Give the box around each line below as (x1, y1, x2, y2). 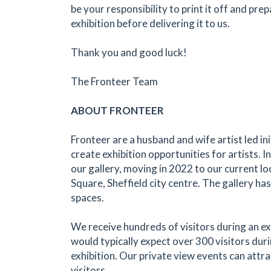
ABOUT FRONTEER (71, 103, 164, 117)
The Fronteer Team (71, 74, 158, 88)
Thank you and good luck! (71, 45, 187, 59)
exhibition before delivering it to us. (71, 16, 230, 30)
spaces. (71, 191, 104, 204)
